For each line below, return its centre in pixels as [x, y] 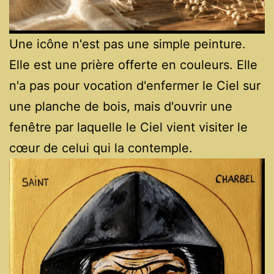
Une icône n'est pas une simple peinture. [128, 44]
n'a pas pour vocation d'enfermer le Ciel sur [135, 86]
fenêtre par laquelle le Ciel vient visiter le [128, 128]
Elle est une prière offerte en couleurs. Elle [133, 65]
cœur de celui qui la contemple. [101, 148]
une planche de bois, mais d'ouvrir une [121, 107]
